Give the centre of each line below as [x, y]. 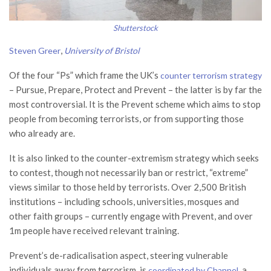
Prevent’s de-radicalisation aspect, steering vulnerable [119, 255]
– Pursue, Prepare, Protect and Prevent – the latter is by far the [135, 89]
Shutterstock [135, 28]
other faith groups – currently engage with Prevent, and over [131, 216]
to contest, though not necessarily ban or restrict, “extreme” [129, 172]
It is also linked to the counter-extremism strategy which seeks [134, 158]
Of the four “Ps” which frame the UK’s [85, 75]
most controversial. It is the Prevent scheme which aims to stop [135, 104]
